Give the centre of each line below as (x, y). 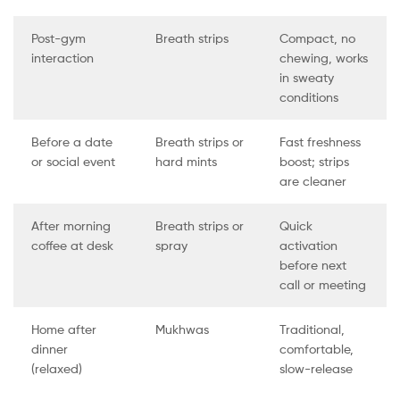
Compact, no (317, 38)
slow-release (316, 369)
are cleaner (312, 181)
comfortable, (316, 349)
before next (312, 265)
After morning (71, 226)
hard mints (186, 162)
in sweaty (306, 78)
